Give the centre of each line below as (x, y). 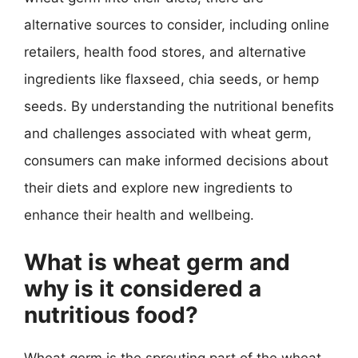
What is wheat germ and (157, 262)
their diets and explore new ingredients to (158, 188)
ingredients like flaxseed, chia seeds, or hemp (171, 79)
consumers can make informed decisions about (176, 161)
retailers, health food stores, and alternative (165, 52)
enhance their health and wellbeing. (139, 215)
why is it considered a (143, 288)
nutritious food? (111, 314)
